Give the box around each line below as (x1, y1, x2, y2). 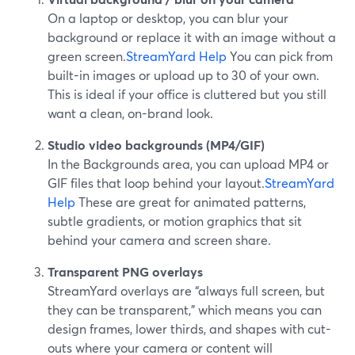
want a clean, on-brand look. (48, 105, 213, 121)
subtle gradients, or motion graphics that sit (48, 212, 302, 229)
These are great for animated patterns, (75, 193, 306, 210)
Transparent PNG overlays (48, 263, 203, 280)
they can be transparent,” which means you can (48, 301, 322, 318)
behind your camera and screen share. (48, 231, 271, 248)
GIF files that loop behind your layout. (48, 174, 265, 191)
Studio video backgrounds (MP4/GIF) (48, 136, 265, 153)
